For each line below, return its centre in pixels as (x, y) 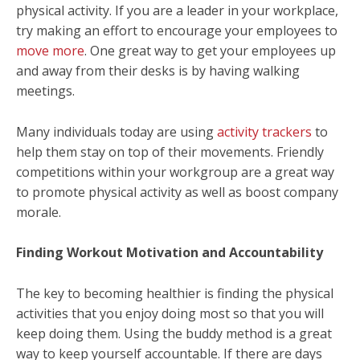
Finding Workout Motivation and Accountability (170, 253)
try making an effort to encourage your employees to (177, 30)
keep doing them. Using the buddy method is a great (174, 333)
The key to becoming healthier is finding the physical (175, 293)
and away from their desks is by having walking (158, 70)
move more (50, 50)
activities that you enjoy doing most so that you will (170, 313)
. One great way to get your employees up (210, 50)
